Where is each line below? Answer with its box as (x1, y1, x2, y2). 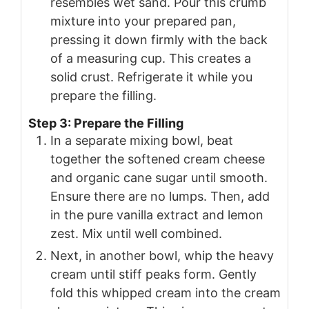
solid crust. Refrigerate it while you (50, 70, 252, 85)
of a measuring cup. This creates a (50, 51, 251, 66)
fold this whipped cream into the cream (50, 285, 281, 300)
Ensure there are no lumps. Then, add (50, 188, 270, 203)
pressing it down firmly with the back (50, 32, 268, 48)
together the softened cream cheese (50, 151, 265, 166)
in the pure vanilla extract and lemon (50, 207, 263, 222)
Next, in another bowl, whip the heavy (50, 248, 274, 263)
